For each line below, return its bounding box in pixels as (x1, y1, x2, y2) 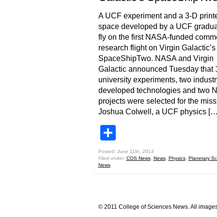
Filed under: (98, 155, 126, 161)
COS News (126, 155, 151, 161)
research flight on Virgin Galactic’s (98, 44, 216, 52)
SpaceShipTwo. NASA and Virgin (98, 54, 214, 62)
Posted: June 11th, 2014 (98, 149, 154, 154)
